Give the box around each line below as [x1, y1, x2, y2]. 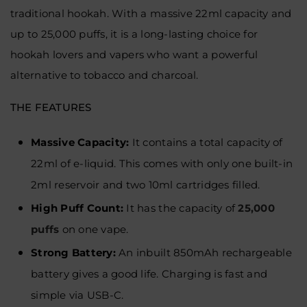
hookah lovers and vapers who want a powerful [10, 47, 258, 61]
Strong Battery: [31, 245, 119, 259]
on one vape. [59, 222, 129, 236]
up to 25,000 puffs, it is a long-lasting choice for [10, 27, 258, 40]
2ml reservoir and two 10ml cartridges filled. [31, 177, 260, 191]
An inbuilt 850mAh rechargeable [119, 245, 292, 259]
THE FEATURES [10, 100, 92, 114]
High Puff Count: [31, 201, 124, 214]
